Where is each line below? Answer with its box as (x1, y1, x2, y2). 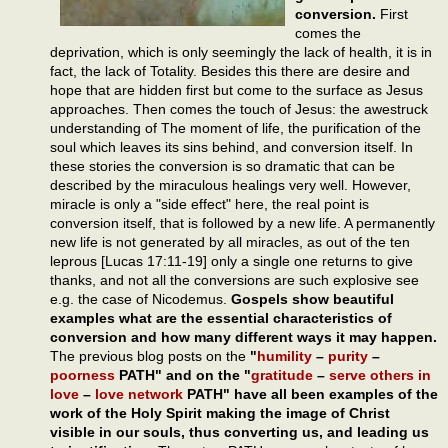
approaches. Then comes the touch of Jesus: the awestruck (50, 100, 428, 117)
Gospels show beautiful (231, 290, 394, 307)
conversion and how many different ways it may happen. (50, 328, 437, 345)
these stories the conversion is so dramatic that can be (50, 157, 395, 174)
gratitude (251, 366, 313, 383)
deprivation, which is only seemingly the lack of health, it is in (50, 43, 432, 60)
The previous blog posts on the (50, 347, 250, 364)
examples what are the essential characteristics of (50, 309, 392, 326)
